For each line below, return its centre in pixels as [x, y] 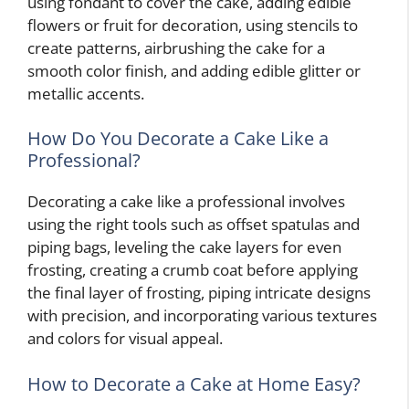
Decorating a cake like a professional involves [186, 202]
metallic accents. [86, 93]
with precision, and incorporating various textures [202, 316]
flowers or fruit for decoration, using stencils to [193, 25]
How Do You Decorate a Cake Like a [178, 139]
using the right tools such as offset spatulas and [194, 225]
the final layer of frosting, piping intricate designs [199, 293]
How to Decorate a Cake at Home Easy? [194, 383]
